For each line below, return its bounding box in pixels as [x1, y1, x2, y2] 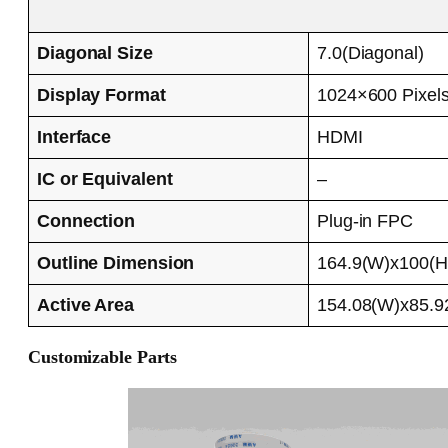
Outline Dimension [37, 252, 195, 273]
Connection [37, 210, 135, 231]
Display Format [37, 84, 166, 105]
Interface [37, 126, 112, 147]
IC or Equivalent [37, 168, 173, 189]
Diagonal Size [37, 42, 153, 63]
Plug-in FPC [317, 210, 413, 231]
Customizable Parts [28, 346, 178, 367]
